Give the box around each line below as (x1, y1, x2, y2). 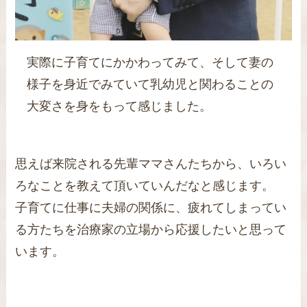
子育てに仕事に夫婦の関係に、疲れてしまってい (15, 201, 287, 215)
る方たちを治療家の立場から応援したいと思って (15, 223, 287, 237)
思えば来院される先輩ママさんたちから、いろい (15, 157, 287, 171)
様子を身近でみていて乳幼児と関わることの (26, 77, 273, 92)
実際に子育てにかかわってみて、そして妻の (26, 56, 273, 70)
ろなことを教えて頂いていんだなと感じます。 (15, 179, 275, 193)
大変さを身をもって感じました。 (26, 99, 212, 114)
